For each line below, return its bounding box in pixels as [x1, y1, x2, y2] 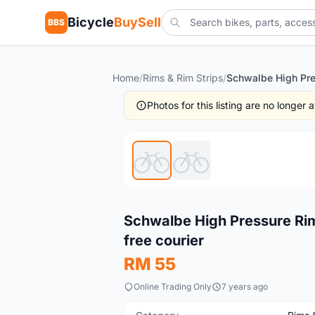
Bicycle [67, 15, 114, 30]
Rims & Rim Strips [143, 72, 223, 84]
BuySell [114, 15, 161, 30]
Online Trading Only [134, 281, 212, 292]
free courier [124, 232, 204, 249]
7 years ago [221, 281, 268, 292]
